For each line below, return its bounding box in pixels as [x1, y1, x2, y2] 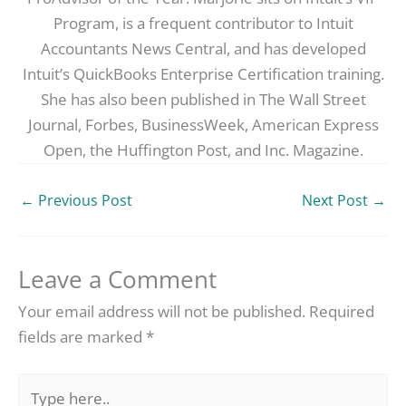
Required [309, 301, 374, 323]
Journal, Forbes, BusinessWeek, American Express [27, 114, 379, 135]
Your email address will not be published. [18, 301, 305, 323]
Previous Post [34, 189, 132, 210]
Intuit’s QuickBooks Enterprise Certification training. [22, 63, 384, 84]
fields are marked [18, 326, 146, 348]
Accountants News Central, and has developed [40, 38, 366, 59]
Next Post [302, 189, 372, 210]
